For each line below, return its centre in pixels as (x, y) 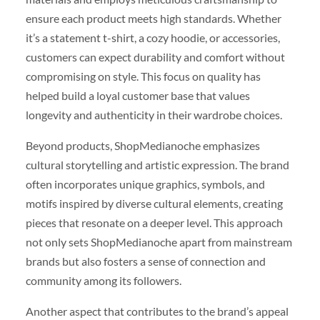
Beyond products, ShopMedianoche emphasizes (142, 146)
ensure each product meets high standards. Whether (153, 19)
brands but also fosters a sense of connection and (145, 261)
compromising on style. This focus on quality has (143, 76)
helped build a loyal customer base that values (137, 96)
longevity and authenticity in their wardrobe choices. (154, 115)
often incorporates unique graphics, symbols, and (145, 184)
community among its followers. (103, 281)
